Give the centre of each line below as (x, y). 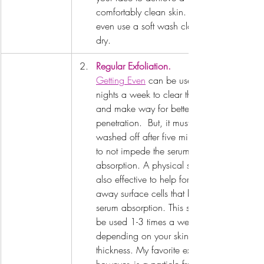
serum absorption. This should (155, 208)
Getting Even (121, 80)
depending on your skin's (147, 236)
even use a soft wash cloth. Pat (158, 26)
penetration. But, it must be (151, 123)
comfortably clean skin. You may (161, 12)
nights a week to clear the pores (160, 95)
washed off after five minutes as (159, 137)
